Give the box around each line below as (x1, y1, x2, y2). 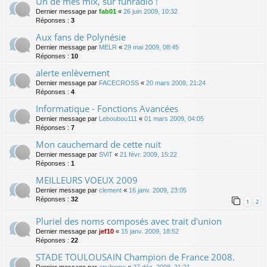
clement (99, 187, 122, 194)
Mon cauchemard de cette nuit (36, 138, 161, 151)
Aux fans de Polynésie (36, 31, 126, 44)
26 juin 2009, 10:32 (123, 8, 178, 15)
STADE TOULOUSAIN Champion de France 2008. (36, 251, 235, 263)
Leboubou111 (99, 115, 137, 123)
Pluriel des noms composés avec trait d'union (36, 215, 222, 228)
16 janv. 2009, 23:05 (129, 187, 187, 194)
